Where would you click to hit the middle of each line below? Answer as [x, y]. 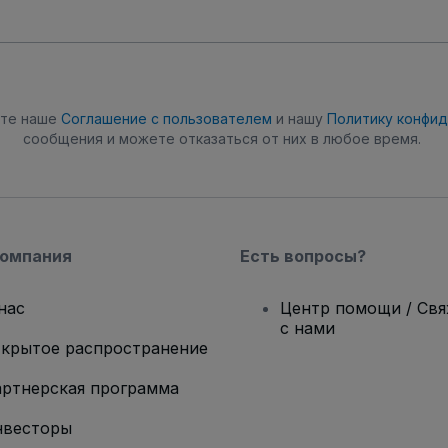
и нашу [299, 118]
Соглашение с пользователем [166, 118]
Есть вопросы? [303, 256]
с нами [307, 328]
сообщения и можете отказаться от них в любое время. [222, 138]
